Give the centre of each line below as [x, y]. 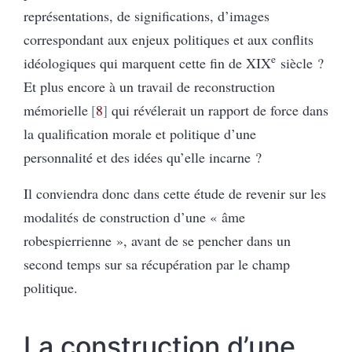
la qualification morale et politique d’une [140, 133]
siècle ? [300, 62]
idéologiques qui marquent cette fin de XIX [147, 62]
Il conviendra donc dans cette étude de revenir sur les [175, 193]
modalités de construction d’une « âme [134, 216]
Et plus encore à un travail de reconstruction [149, 86]
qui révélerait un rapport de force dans [218, 110]
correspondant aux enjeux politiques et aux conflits [169, 39]
